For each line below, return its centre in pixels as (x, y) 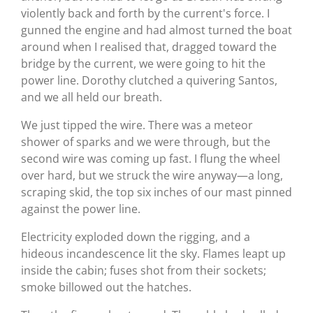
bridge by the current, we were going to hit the (143, 64)
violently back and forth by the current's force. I (145, 14)
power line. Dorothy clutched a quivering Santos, (149, 81)
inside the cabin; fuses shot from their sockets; (144, 271)
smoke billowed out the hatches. (106, 287)
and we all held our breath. (92, 97)
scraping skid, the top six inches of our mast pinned (156, 192)
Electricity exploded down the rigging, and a (136, 237)
